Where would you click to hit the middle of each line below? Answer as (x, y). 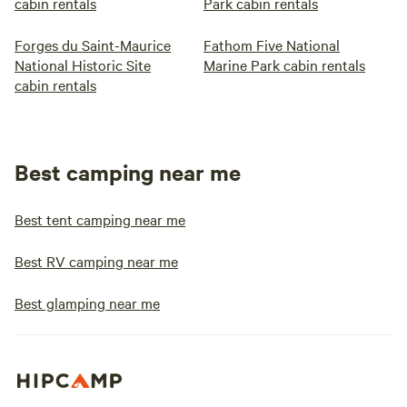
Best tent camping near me (100, 219)
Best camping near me (128, 172)
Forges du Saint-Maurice (93, 45)
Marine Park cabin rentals (284, 65)
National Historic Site (83, 65)
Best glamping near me (87, 303)
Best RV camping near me (96, 261)
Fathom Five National (272, 45)
